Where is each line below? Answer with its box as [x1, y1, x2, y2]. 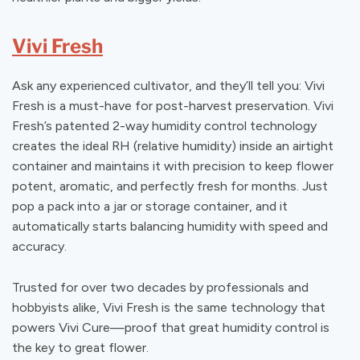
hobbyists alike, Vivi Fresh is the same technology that [12, 299, 325, 315]
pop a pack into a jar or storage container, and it [12, 198, 288, 214]
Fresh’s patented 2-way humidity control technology [12, 117, 317, 133]
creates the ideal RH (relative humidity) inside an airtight [12, 137, 333, 153]
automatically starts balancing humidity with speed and [12, 218, 328, 234]
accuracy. [12, 238, 70, 254]
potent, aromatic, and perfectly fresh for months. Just [12, 178, 328, 194]
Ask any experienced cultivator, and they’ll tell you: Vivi [12, 77, 325, 93]
